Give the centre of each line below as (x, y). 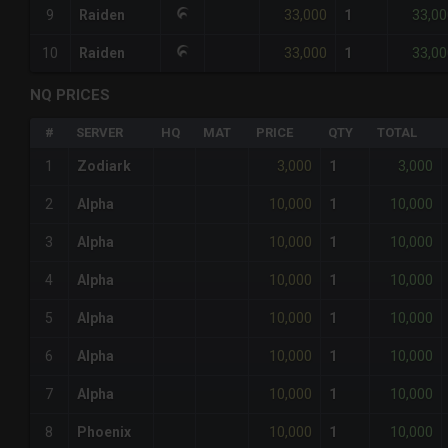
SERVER (99, 133)
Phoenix (104, 432)
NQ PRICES (70, 95)
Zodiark (104, 166)
